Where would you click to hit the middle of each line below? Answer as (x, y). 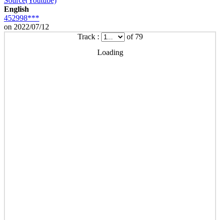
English (16, 9)
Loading (110, 52)
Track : (89, 36)
